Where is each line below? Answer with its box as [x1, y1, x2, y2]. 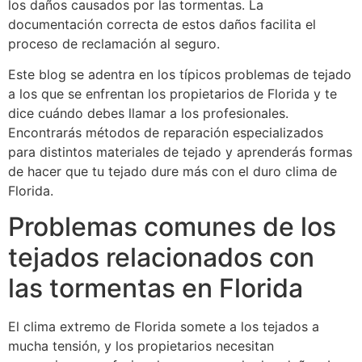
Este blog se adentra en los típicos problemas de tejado [8, 66, 351, 83]
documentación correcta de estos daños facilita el [8, 15, 316, 32]
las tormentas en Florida [8, 272, 303, 305]
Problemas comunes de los [8, 211, 336, 243]
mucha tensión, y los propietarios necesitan [8, 338, 274, 355]
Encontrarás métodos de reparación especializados [8, 124, 323, 141]
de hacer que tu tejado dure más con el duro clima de [8, 163, 337, 180]
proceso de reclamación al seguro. [8, 35, 220, 52]
